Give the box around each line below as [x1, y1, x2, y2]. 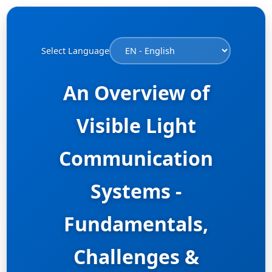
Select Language [41, 44, 109, 56]
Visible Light [76, 112, 196, 138]
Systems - [90, 178, 182, 204]
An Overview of [63, 80, 209, 106]
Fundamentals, [64, 211, 208, 237]
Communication [59, 145, 213, 171]
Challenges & [73, 243, 199, 270]
